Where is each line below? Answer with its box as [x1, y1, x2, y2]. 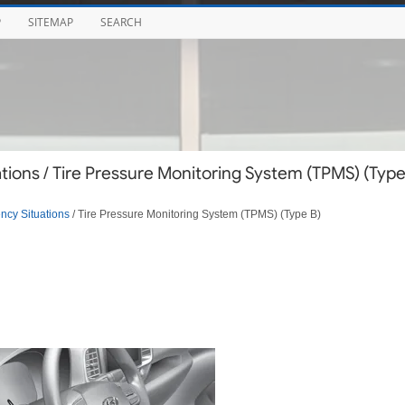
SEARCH [99, 14, 142, 30]
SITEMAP [27, 14, 73, 30]
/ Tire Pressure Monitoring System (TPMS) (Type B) [69, 207, 321, 220]
